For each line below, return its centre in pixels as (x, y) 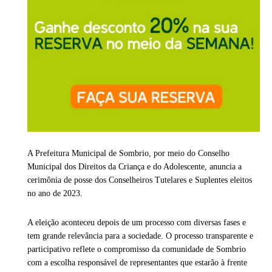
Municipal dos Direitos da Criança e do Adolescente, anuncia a (134, 167)
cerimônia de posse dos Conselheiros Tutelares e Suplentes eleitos (140, 180)
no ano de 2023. (55, 194)
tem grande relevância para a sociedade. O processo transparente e (140, 236)
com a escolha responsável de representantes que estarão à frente (137, 263)
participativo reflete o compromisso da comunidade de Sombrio (137, 250)
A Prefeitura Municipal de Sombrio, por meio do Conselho (128, 154)
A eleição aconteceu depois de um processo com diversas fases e (137, 223)
